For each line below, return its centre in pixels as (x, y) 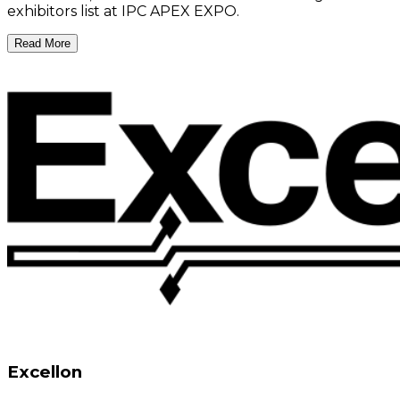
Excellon (45, 371)
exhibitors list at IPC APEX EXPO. (123, 11)
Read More (42, 43)
